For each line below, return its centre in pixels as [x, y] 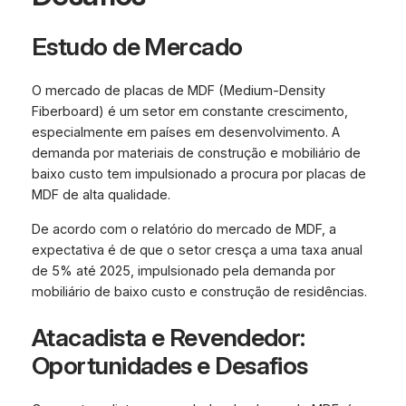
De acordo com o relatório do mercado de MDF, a [184, 229]
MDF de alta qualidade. [101, 195]
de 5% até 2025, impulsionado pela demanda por [183, 271]
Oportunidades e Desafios [169, 365]
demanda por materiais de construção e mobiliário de [196, 154]
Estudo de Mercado [137, 46]
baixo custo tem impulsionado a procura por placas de [198, 174]
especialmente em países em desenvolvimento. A [185, 133]
